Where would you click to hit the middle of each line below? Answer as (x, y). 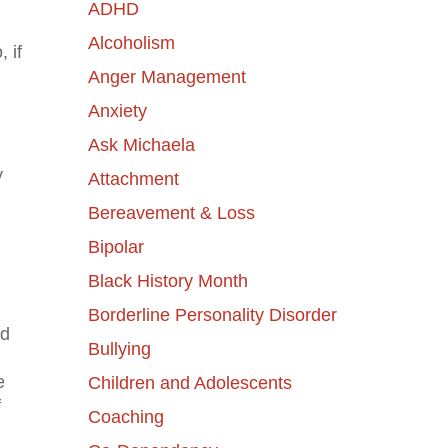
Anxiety (117, 110)
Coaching (125, 416)
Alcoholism (131, 42)
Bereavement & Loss (171, 212)
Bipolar (115, 246)
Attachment (133, 178)
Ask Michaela (141, 144)
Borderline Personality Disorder (212, 314)
